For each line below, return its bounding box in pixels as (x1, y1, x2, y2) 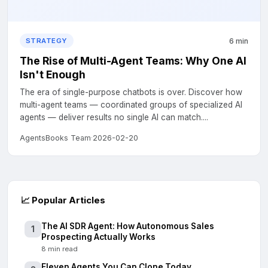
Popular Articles (30, 195, 105, 206)
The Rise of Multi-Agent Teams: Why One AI (20, 54, 247, 67)
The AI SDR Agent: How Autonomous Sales (41, 221, 214, 231)
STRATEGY (26, 36, 68, 45)
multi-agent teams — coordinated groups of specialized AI (20, 100, 242, 109)
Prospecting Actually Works (41, 232, 156, 242)
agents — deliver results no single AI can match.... (20, 112, 208, 122)
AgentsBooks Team (20, 133, 91, 142)
